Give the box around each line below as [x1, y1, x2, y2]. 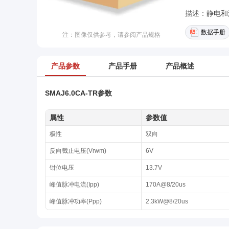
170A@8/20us [146, 181, 186, 188]
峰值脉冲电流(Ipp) [50, 181, 99, 188]
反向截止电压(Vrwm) [50, 147, 106, 154]
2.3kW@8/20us [146, 198, 188, 205]
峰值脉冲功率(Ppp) [50, 198, 102, 205]
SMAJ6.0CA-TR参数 [45, 89, 112, 97]
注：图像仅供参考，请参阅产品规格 [62, 31, 161, 38]
